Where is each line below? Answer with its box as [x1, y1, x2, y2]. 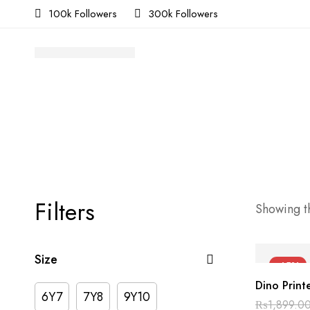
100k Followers [48, 6, 117, 21]
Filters [35, 195, 95, 229]
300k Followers [148, 6, 218, 21]
